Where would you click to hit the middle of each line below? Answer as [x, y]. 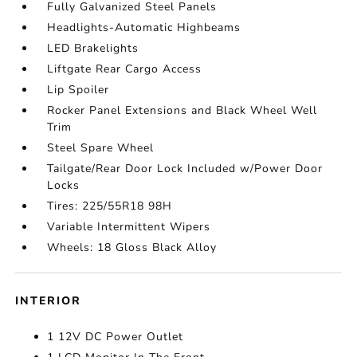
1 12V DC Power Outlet [116, 337]
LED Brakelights [93, 48]
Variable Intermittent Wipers [129, 227]
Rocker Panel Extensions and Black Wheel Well [182, 110]
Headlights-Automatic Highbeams [144, 27]
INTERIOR [49, 301]
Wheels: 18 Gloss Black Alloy [132, 247]
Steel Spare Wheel [101, 148]
